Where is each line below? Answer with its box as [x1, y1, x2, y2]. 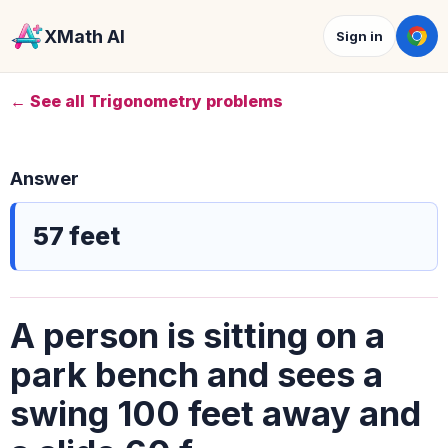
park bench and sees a [10, 354, 383, 395]
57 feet [33, 221, 120, 251]
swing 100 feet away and [10, 393, 421, 434]
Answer [10, 167, 79, 189]
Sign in [336, 28, 383, 44]
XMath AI [44, 25, 125, 47]
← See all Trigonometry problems [10, 91, 283, 111]
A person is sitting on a [10, 315, 385, 356]
